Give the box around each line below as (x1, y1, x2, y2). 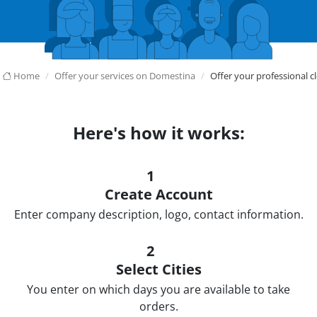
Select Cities (115, 260, 202, 279)
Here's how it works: (72, 121, 245, 144)
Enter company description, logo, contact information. (13, 207, 304, 222)
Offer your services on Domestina (54, 69, 195, 82)
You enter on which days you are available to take (27, 282, 290, 297)
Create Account (104, 185, 213, 204)
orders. (139, 299, 178, 314)
